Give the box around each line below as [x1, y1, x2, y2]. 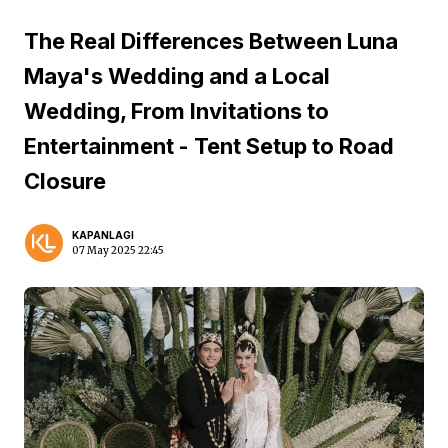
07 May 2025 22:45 [72, 244, 164, 257]
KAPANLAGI [72, 229, 134, 241]
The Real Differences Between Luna [24, 28, 398, 54]
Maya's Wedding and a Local [24, 63, 330, 89]
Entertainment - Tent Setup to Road [24, 133, 394, 159]
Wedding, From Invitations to [24, 98, 329, 124]
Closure [24, 168, 106, 194]
